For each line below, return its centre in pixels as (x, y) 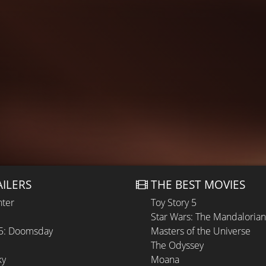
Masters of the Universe (201, 231)
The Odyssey (177, 245)
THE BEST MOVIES (198, 184)
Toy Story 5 (174, 202)
